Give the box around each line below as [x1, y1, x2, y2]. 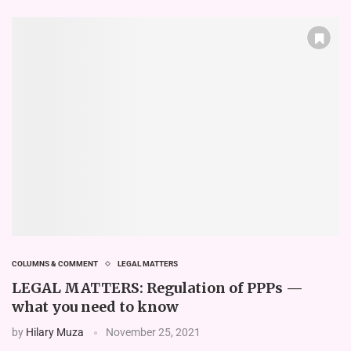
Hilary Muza [26, 325, 84, 338]
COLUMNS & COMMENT [12, 259, 98, 268]
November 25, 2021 [106, 325, 201, 338]
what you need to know [12, 297, 179, 316]
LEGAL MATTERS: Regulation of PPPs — [12, 278, 303, 297]
